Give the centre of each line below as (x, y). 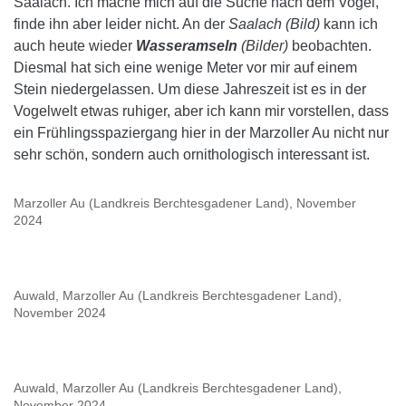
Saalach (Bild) (274, 24)
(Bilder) (265, 45)
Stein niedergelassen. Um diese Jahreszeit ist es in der (190, 89)
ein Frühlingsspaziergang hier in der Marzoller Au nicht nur (201, 132)
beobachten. (332, 45)
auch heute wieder (75, 45)
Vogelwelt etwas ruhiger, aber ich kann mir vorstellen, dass (201, 111)
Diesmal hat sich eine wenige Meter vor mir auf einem (185, 67)
